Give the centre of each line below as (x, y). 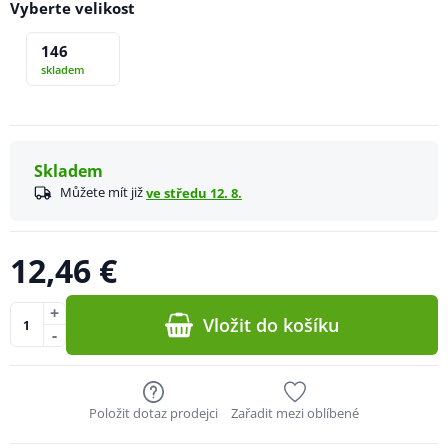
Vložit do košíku (271, 324)
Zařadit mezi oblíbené (294, 412)
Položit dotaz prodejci (153, 412)
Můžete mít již (102, 191)
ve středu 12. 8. (193, 192)
